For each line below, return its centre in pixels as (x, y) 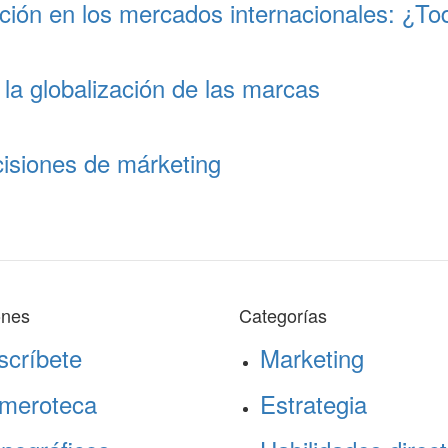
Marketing (312, 358)
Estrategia (313, 404)
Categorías (283, 315)
